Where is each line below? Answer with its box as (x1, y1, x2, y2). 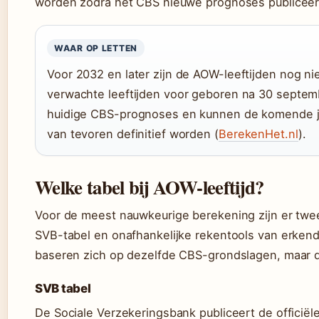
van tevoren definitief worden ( (47, 127, 219, 142)
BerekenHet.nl (218, 127, 298, 142)
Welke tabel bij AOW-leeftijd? (35, 173, 264, 202)
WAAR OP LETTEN (54, 43, 138, 54)
